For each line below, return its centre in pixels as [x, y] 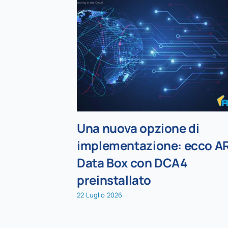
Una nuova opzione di [138, 128]
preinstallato [114, 180]
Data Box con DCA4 [132, 162]
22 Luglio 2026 [100, 195]
